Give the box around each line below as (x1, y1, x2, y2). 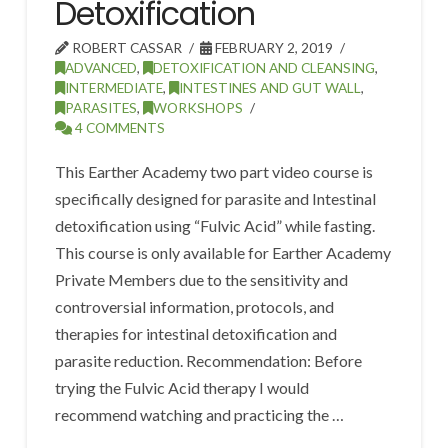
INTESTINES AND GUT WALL (179, 79, 362, 97)
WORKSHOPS (153, 99, 244, 117)
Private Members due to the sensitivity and (55, 270, 349, 290)
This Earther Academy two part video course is (55, 162, 374, 182)
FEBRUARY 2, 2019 (212, 39, 334, 57)
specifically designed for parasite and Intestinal (55, 189, 377, 209)
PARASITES (65, 99, 138, 117)
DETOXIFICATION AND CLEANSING (153, 59, 376, 77)
